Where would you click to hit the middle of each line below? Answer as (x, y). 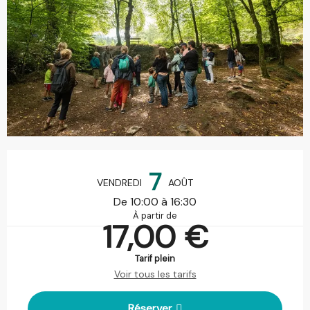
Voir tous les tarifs (155, 274)
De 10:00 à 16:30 (155, 202)
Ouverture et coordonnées (93, 159)
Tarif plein (155, 258)
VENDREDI (119, 183)
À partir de (155, 216)
